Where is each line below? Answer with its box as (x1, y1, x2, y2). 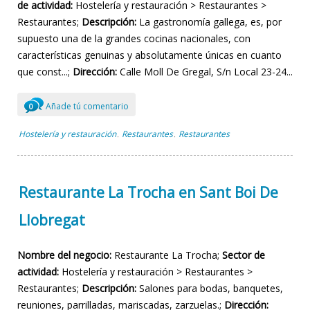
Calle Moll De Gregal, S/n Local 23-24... (117, 65, 293, 79)
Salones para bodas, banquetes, (136, 282, 283, 295)
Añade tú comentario (44, 100, 129, 113)
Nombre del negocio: (17, 248, 111, 262)
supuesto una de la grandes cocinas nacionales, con (17, 32, 250, 46)
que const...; (17, 65, 73, 79)
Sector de (222, 248, 265, 262)
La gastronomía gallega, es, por (136, 15, 282, 29)
